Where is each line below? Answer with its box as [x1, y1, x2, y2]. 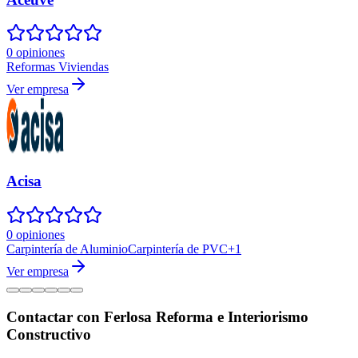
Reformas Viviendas [6, 60, 109, 74]
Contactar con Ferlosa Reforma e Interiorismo [6, 308, 308, 325]
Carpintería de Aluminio [6, 241, 128, 256]
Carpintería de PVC [128, 241, 228, 256]
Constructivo [6, 325, 91, 343]
